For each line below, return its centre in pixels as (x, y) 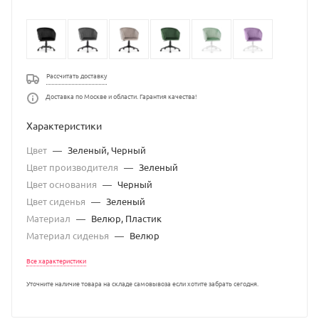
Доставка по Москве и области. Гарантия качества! (121, 96)
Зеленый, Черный (107, 150)
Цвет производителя (73, 167)
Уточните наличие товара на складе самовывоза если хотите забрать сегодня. (142, 284)
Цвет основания (63, 184)
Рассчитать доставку (77, 76)
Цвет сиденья (57, 202)
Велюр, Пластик (126, 219)
